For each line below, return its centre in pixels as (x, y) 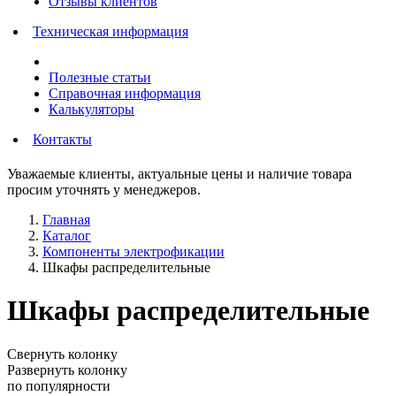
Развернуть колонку (67, 369)
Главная (66, 220)
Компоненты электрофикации (133, 251)
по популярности (59, 385)
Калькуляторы (91, 109)
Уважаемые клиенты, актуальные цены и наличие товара (179, 174)
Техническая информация (110, 31)
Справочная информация (125, 93)
